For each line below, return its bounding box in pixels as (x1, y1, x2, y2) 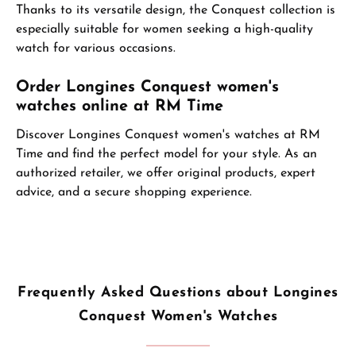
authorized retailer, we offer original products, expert (16, 167, 315, 180)
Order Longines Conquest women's (16, 79, 279, 96)
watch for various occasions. (16, 42, 176, 56)
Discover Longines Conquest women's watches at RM (16, 129, 320, 142)
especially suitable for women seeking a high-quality (16, 23, 313, 37)
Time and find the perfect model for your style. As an (16, 148, 317, 161)
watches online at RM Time (16, 99, 223, 115)
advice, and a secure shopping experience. (16, 186, 252, 199)
